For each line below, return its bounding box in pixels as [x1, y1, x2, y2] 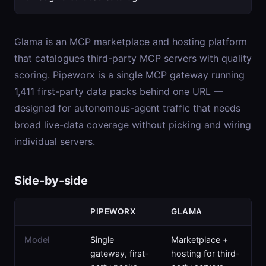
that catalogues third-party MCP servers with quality [14, 52, 252, 64]
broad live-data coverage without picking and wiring [14, 119, 251, 131]
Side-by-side [14, 173, 88, 188]
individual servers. [14, 135, 95, 147]
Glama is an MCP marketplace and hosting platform [14, 36, 247, 47]
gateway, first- [90, 248, 149, 258]
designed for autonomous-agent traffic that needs [14, 102, 240, 114]
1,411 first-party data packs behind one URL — [14, 85, 223, 97]
